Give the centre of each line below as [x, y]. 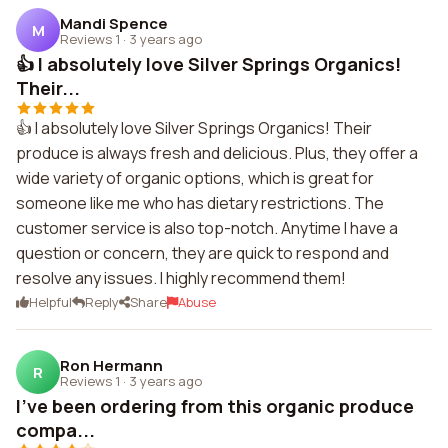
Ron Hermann [111, 365]
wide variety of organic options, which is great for [195, 178]
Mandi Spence [114, 23]
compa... [55, 430]
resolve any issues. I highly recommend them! [181, 278]
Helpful [50, 302]
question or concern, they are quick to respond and [202, 253]
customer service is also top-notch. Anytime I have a [207, 228]
